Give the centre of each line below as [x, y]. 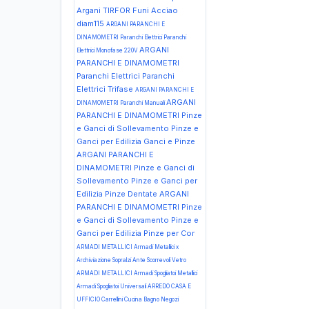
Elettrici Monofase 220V [108, 50]
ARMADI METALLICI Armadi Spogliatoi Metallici [137, 273]
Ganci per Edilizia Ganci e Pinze [136, 141]
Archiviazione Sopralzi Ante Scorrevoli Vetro [131, 260]
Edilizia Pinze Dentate [117, 194]
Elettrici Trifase [106, 89]
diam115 [91, 23]
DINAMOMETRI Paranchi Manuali [121, 103]
